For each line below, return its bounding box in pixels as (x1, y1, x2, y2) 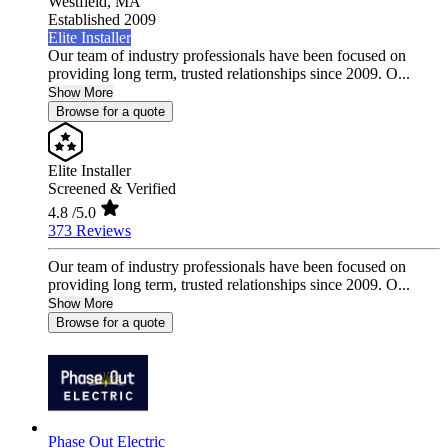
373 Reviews (48, 222, 131, 240)
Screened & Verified (48, 180, 176, 198)
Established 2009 (48, 11, 156, 29)
